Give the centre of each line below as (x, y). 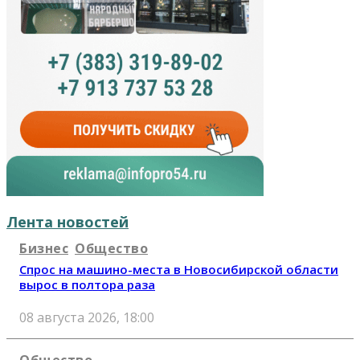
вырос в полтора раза (87, 284)
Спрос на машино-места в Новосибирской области (179, 269)
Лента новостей (67, 221)
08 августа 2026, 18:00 (87, 317)
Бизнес (44, 248)
